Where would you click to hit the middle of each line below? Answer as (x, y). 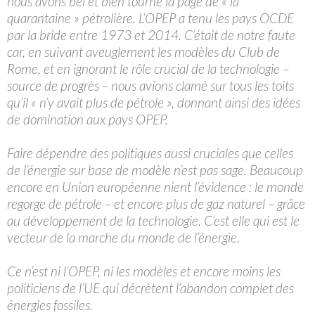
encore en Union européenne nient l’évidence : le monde (155, 186)
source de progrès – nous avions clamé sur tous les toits (150, 85)
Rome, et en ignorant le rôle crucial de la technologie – (148, 68)
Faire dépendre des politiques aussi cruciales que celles (150, 153)
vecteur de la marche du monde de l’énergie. (123, 237)
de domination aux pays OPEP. (88, 119)
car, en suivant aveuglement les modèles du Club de (143, 51)
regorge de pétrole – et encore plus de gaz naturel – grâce (156, 203)
